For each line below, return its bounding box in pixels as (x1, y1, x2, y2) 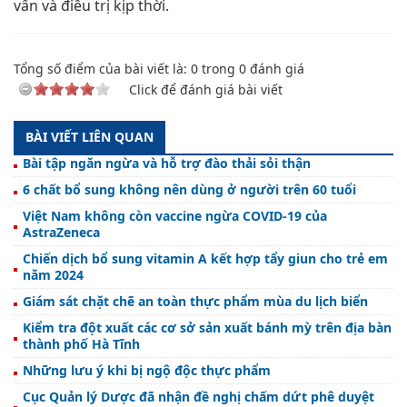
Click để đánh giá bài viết (129, 80, 283, 98)
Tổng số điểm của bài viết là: (14, 59, 191, 77)
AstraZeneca (23, 223, 100, 241)
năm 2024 (23, 265, 84, 283)
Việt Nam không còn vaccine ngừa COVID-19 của (23, 206, 327, 224)
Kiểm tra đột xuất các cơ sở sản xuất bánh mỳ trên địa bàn (23, 318, 392, 336)
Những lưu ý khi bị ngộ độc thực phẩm (23, 361, 271, 379)
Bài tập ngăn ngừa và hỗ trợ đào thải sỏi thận (23, 154, 311, 172)
